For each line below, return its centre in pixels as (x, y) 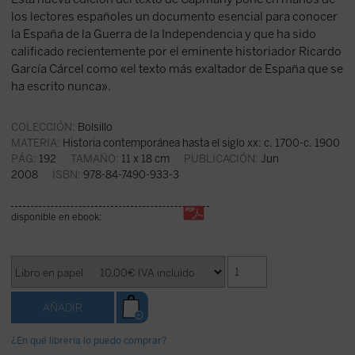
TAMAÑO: (94, 159)
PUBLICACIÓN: (221, 159)
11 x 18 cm (151, 159)
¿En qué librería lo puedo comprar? (89, 341)
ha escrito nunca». (61, 87)
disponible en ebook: (56, 218)
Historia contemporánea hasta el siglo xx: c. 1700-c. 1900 (201, 143)
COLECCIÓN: (43, 127)
